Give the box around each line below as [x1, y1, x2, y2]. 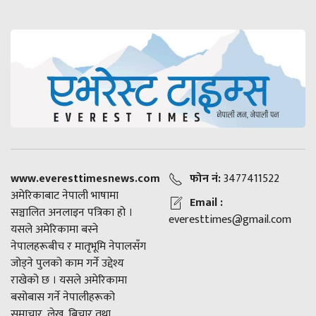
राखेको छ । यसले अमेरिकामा [11, 270, 127, 290]
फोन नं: [190, 169, 221, 188]
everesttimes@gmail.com [169, 209, 291, 229]
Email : [190, 193, 223, 212]
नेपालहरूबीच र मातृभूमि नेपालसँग [11, 236, 146, 256]
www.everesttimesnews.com [11, 169, 160, 188]
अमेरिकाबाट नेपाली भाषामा [11, 186, 119, 205]
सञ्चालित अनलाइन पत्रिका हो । [11, 202, 133, 222]
